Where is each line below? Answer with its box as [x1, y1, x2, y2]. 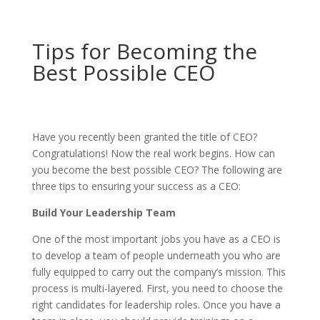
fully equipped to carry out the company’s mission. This [31, 265, 286, 279]
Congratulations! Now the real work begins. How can [31, 146, 275, 160]
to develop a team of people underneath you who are [31, 249, 281, 262]
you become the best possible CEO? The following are [31, 163, 282, 176]
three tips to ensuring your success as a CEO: [31, 179, 241, 193]
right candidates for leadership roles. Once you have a [31, 298, 281, 311]
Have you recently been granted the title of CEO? [31, 130, 257, 144]
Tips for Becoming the [31, 36, 257, 66]
